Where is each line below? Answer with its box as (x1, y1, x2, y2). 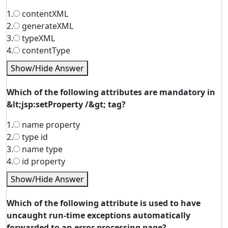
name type (20, 144, 63, 155)
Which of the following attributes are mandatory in (7, 87, 215, 98)
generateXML (20, 20, 73, 32)
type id (20, 131, 48, 142)
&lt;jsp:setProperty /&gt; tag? (7, 99, 126, 110)
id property (20, 156, 65, 167)
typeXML (20, 33, 55, 44)
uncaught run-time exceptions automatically (7, 210, 190, 221)
